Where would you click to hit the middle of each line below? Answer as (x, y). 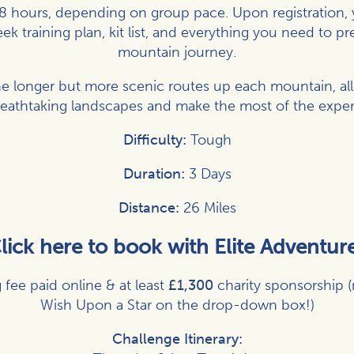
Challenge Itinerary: (177, 339)
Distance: (151, 207)
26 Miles (209, 207)
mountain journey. (177, 52)
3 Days (210, 173)
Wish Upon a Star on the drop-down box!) (177, 305)
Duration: (156, 173)
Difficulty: (156, 139)
